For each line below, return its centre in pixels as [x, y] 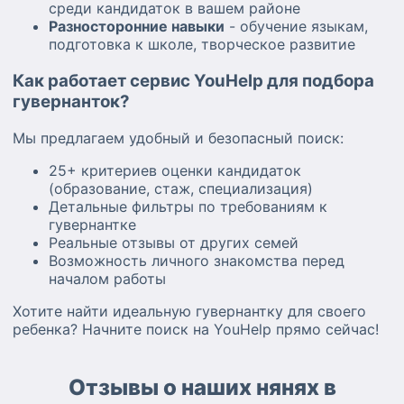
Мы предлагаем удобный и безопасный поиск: [178, 138]
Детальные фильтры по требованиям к [188, 206]
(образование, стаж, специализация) [181, 188]
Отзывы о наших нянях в [202, 387]
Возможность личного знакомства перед [197, 260]
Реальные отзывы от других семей [174, 242]
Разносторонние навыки [137, 27]
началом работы [107, 278]
